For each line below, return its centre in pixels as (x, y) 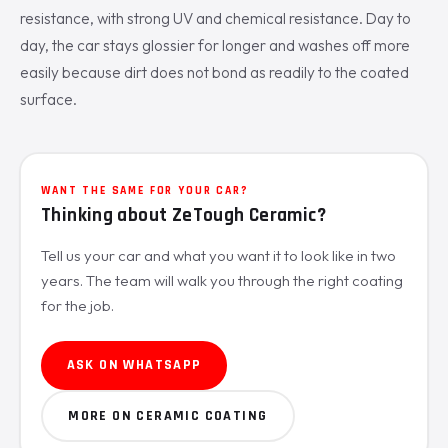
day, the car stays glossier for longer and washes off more (215, 45)
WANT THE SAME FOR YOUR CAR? (145, 191)
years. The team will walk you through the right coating (222, 281)
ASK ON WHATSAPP (134, 365)
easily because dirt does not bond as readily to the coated (214, 72)
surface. (48, 99)
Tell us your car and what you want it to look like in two (218, 256)
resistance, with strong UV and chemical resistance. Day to (215, 18)
